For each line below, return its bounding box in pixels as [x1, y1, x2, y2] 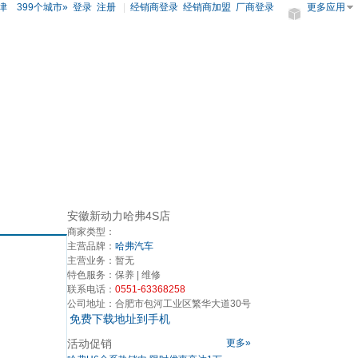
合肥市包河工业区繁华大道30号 [115, 298, 251, 309]
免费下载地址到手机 [70, 312, 170, 325]
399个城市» [12, 2, 68, 13]
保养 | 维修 [115, 269, 161, 280]
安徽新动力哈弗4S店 [67, 209, 170, 222]
